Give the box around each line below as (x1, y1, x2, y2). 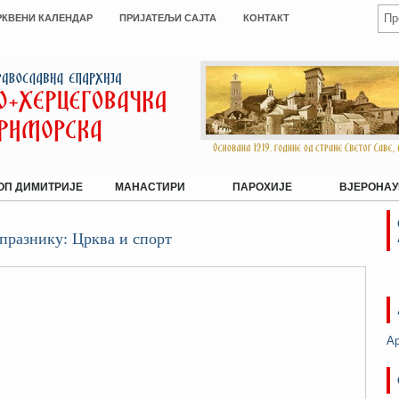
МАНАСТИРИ (115, 181, 185, 193)
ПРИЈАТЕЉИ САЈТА (119, 12, 216, 23)
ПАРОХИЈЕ (232, 181, 292, 193)
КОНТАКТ (243, 12, 289, 23)
